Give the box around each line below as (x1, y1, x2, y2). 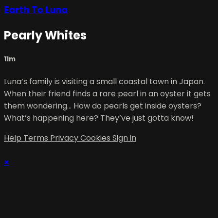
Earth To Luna (4, 3, 68, 17)
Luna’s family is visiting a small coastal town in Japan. (4, 75, 205, 87)
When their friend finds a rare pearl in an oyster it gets (4, 88, 211, 99)
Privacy (50, 132, 80, 144)
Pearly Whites (4, 27, 87, 44)
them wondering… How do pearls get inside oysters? (4, 100, 201, 111)
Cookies (80, 132, 112, 144)
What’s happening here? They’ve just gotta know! (4, 112, 194, 124)
